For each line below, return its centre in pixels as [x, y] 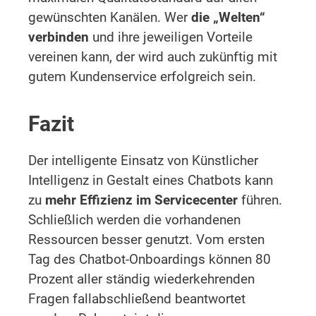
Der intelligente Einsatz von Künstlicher [143, 160]
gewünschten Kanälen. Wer [110, 17]
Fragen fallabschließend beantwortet [137, 298]
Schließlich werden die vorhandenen [134, 219]
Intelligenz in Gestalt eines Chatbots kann [151, 180]
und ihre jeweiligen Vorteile [171, 37]
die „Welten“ [228, 17]
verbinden [59, 37]
